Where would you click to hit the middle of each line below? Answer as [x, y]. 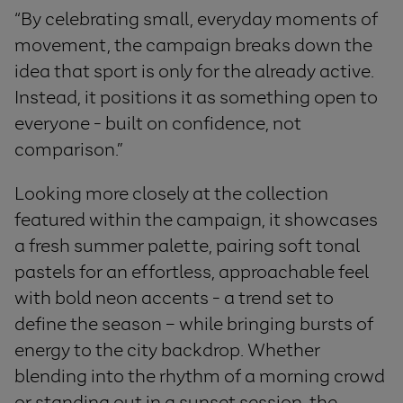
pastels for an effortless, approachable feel [192, 272]
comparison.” [69, 149]
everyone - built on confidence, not [158, 123]
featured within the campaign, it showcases [196, 219]
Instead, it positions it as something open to [196, 97]
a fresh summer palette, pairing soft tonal [187, 246]
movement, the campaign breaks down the [193, 45]
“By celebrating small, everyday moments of [196, 19]
